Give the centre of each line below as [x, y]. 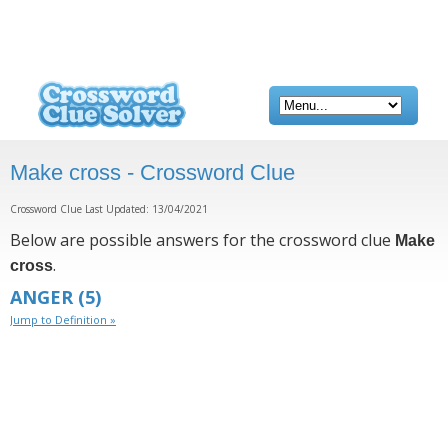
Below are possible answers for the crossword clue [202, 240]
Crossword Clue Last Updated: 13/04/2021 [109, 209]
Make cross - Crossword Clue [152, 172]
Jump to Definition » [63, 319]
